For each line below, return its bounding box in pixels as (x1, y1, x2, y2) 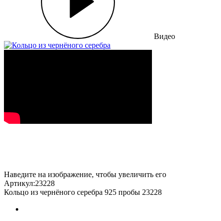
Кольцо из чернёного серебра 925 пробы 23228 (4, 188, 162, 196)
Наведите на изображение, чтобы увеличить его (4, 170, 166, 179)
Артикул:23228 (4, 179, 55, 187)
